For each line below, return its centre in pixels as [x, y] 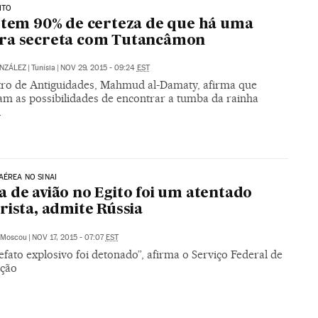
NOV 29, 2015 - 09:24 [98, 67]
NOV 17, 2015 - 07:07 [68, 237]
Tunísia [43, 67]
